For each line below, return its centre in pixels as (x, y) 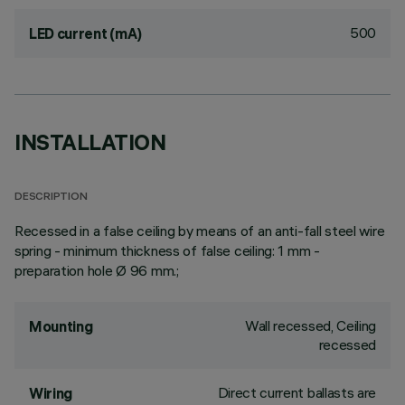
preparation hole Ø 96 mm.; (97, 270)
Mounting (61, 326)
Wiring (51, 393)
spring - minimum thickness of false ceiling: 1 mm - (167, 250)
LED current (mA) (85, 33)
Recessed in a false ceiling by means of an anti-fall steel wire (200, 231)
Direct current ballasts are (297, 392)
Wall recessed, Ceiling (311, 325)
